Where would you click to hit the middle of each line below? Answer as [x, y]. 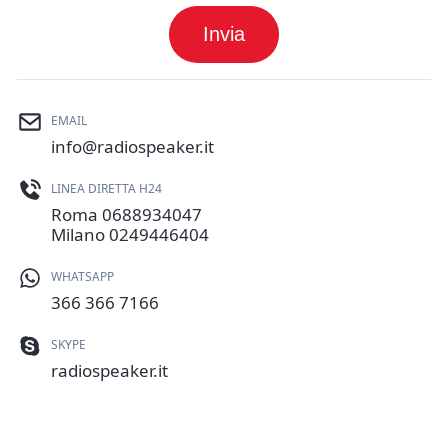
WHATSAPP [82, 277]
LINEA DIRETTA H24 [106, 189]
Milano [80, 234]
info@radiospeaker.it [132, 146]
